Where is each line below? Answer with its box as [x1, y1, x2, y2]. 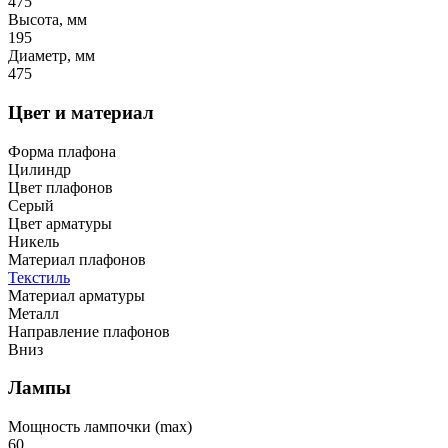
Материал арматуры [8, 286, 145, 304]
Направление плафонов [8, 322, 170, 340]
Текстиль [8, 268, 70, 286]
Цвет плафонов [8, 178, 113, 196]
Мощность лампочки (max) [8, 418, 192, 436]
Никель [8, 232, 59, 250]
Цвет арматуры [8, 214, 112, 232]
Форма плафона [8, 142, 116, 160]
